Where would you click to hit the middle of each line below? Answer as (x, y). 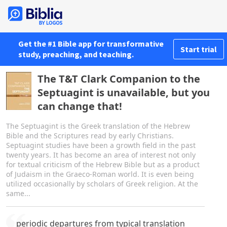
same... (18, 193)
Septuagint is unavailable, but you (124, 92)
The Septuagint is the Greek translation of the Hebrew (98, 126)
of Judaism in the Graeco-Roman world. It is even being (100, 174)
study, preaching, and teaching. (76, 54)
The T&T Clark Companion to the (119, 79)
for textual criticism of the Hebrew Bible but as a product (103, 164)
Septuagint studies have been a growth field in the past (101, 145)
